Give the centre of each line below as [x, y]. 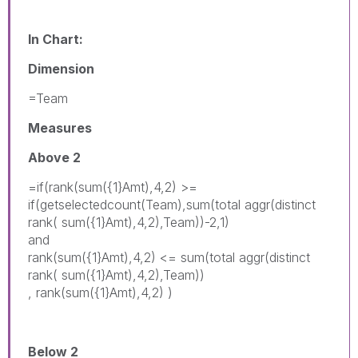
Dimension [61, 68]
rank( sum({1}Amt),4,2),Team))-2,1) [129, 222]
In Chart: [56, 39]
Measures [60, 127]
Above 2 [54, 157]
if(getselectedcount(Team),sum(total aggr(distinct [172, 204]
